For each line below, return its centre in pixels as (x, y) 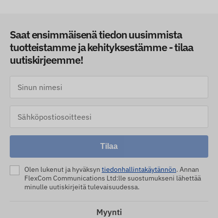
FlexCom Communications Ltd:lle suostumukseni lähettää (113, 178)
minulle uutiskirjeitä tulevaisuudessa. (82, 187)
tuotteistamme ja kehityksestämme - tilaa (101, 47)
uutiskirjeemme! (46, 60)
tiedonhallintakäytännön (139, 170)
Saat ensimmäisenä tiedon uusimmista (96, 35)
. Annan (188, 170)
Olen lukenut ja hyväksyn (63, 170)
